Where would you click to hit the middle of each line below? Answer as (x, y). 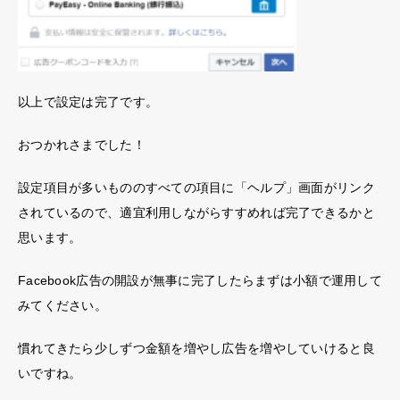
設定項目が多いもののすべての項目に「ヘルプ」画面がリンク (196, 188)
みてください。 (62, 306)
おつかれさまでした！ (82, 145)
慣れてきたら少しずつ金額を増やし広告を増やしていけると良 (196, 349)
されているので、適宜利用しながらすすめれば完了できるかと (196, 213)
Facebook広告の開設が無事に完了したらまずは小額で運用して (200, 281)
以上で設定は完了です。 (88, 102)
